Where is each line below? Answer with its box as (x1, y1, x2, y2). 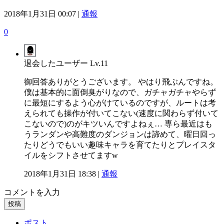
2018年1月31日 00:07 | (4, 9, 81, 18)
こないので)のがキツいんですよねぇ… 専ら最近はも (24, 119, 212, 128)
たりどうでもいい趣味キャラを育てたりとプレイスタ (24, 140, 216, 149)
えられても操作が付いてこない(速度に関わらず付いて (24, 108, 218, 117)
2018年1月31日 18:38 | (24, 169, 101, 178)
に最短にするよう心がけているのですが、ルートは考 (24, 98, 216, 107)
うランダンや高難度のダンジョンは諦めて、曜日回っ (24, 129, 216, 138)
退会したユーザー (24, 58, 90, 67)
